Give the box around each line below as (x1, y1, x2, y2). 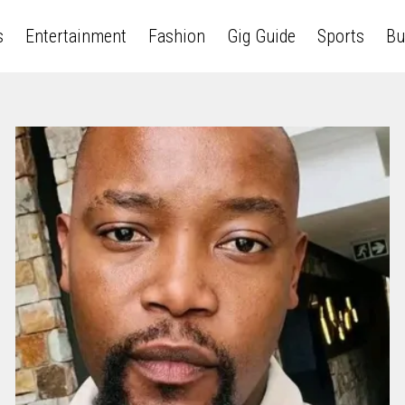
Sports (316, 25, 364, 47)
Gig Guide (226, 25, 296, 47)
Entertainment (24, 25, 127, 47)
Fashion (147, 25, 205, 47)
